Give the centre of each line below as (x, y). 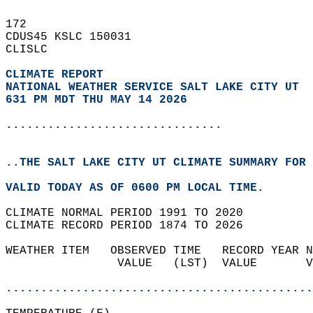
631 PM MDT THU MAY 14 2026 (96, 100)
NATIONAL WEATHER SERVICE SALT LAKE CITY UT (152, 87)
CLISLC (34, 50)
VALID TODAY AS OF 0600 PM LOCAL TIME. (142, 188)
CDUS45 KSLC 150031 (75, 37)
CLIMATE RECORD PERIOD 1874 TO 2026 (131, 226)
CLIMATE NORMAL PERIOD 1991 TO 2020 (131, 213)
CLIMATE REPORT (58, 75)
